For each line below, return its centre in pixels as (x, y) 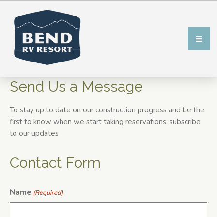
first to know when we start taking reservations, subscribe (105, 121)
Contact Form (55, 162)
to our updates (34, 133)
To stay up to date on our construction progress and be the (107, 110)
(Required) (48, 193)
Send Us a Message (76, 86)
